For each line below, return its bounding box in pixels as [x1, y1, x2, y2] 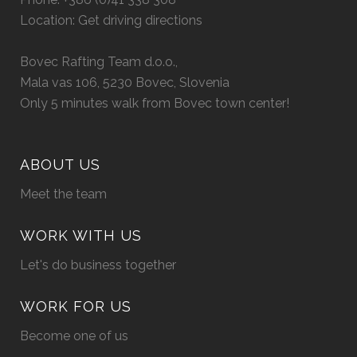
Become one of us [20, 328, 128, 343]
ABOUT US [20, 156, 100, 173]
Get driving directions [78, 13, 202, 28]
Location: [20, 13, 78, 28]
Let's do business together [20, 257, 176, 273]
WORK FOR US [20, 298, 131, 315]
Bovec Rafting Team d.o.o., [20, 54, 178, 69]
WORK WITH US [20, 227, 142, 244]
